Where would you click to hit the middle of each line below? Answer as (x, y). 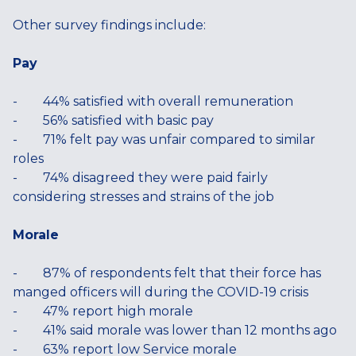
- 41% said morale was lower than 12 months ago (175, 330)
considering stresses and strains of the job (143, 197)
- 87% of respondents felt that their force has (167, 273)
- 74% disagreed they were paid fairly (140, 178)
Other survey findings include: (109, 25)
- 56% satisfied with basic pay (113, 120)
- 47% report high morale (103, 311)
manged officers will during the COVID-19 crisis (161, 292)
